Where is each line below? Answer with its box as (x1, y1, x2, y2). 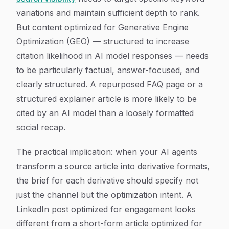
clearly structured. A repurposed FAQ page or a (16, 79, 203, 89)
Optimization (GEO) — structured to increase (16, 36, 189, 47)
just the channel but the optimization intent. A (16, 190, 192, 200)
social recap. (16, 122, 65, 132)
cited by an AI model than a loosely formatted (16, 108, 194, 118)
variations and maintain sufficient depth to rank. (16, 8, 200, 18)
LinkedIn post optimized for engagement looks (16, 204, 196, 214)
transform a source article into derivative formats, (16, 161, 210, 171)
